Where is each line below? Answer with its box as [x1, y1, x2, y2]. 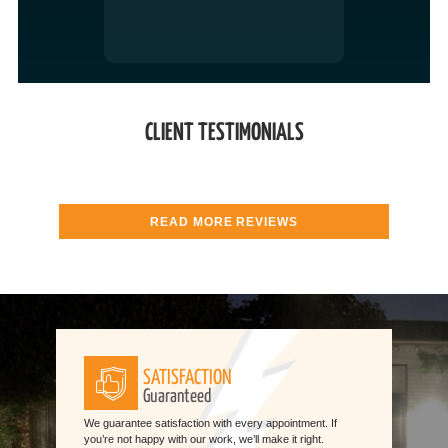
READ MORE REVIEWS [149, 214, 299, 229]
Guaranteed [143, 388, 212, 407]
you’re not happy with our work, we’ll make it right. [83, 433, 324, 446]
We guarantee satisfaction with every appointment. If [83, 417, 337, 430]
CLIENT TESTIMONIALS [144, 120, 304, 145]
